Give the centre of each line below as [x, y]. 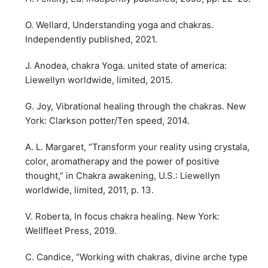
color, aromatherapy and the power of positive [123, 161]
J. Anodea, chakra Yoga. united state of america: [126, 65]
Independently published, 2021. [92, 39]
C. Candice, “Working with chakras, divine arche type [137, 257]
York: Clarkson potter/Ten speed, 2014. [108, 120]
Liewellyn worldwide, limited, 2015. [99, 80]
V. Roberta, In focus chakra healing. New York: [123, 216]
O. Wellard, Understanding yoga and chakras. [120, 25]
